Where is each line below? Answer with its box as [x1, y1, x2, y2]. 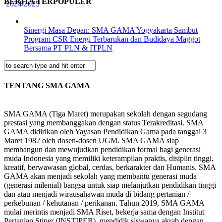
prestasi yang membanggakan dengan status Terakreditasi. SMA [4, 118, 203, 127]
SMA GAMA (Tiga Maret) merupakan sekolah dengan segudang [4, 110, 207, 118]
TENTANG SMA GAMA [4, 81, 90, 90]
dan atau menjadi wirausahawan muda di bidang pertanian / [4, 190, 189, 199]
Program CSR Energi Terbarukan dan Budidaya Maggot [24, 34, 200, 43]
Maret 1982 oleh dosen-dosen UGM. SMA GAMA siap [4, 136, 179, 145]
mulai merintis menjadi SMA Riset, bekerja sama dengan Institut [4, 208, 204, 217]
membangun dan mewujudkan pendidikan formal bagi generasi [4, 145, 201, 154]
